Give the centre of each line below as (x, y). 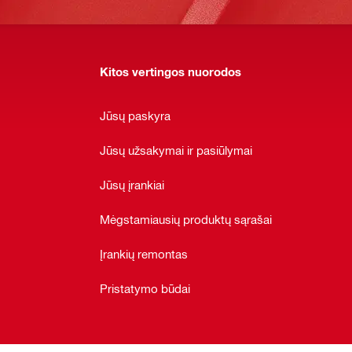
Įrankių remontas (144, 253)
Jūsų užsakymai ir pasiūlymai (176, 150)
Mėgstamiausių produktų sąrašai (186, 219)
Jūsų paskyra (135, 115)
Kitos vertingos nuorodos (170, 72)
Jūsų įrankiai (132, 184)
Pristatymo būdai (145, 288)
